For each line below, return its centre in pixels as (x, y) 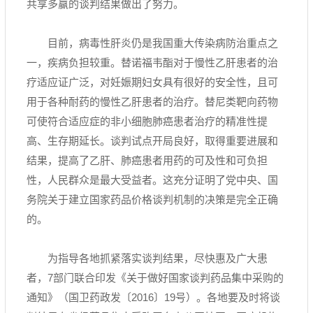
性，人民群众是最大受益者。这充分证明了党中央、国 (152, 180)
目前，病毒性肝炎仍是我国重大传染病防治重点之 (163, 43)
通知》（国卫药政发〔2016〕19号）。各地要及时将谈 (153, 297)
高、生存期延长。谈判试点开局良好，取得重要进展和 (152, 141)
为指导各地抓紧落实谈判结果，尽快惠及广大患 (158, 258)
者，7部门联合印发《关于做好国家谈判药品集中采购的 (155, 278)
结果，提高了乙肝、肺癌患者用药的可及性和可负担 (147, 160)
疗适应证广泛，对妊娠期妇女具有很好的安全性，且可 (152, 82)
